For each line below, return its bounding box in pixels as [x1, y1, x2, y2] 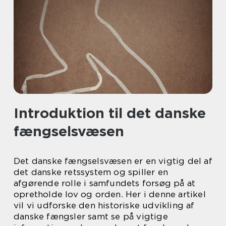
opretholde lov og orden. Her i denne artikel [14, 189, 206, 199]
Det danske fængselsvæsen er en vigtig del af [14, 156, 212, 166]
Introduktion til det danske [14, 104, 206, 122]
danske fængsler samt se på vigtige [14, 211, 168, 221]
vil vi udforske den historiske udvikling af [14, 200, 195, 210]
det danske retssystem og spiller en [14, 167, 168, 177]
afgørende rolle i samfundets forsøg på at [14, 178, 196, 188]
